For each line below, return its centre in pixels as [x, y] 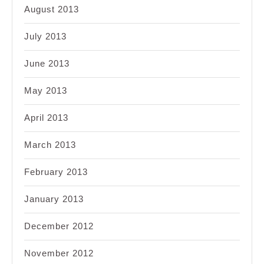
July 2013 [45, 36]
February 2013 [56, 171]
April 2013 [46, 117]
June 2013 [47, 63]
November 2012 [59, 253]
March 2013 [50, 144]
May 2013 [46, 90]
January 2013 [54, 199]
